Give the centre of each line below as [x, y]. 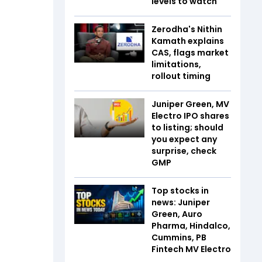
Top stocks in [180, 190]
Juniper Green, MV [190, 104]
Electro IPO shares [190, 116]
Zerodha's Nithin [187, 29]
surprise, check [184, 151]
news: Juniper [181, 202]
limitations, [176, 64]
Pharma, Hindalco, [191, 225]
